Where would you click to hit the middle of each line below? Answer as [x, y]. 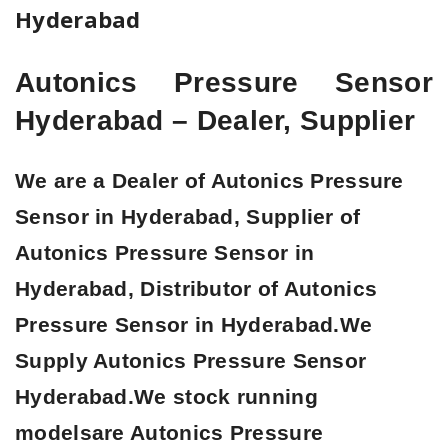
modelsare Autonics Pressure [169, 433]
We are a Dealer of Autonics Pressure [209, 181]
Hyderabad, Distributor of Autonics [196, 289]
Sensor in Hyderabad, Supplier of [188, 217]
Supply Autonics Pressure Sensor [191, 361]
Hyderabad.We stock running [166, 397]
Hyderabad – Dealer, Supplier [215, 121]
